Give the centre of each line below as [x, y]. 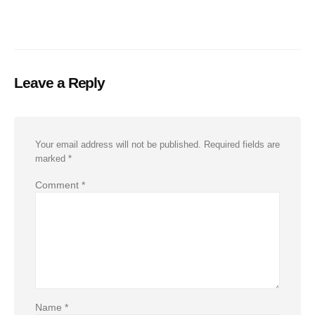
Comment [58, 185]
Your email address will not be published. [118, 145]
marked [52, 159]
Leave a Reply [60, 82]
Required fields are [242, 145]
